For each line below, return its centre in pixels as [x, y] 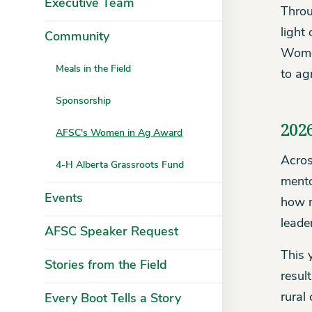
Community [77, 37]
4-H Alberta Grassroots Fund [120, 165]
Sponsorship [83, 101]
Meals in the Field [93, 69]
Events [64, 199]
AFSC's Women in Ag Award [119, 133]
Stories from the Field [106, 266]
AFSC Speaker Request [111, 232]
